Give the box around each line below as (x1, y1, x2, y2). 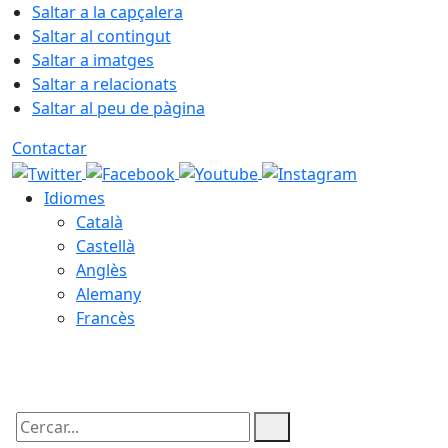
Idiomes (44, 186, 105, 209)
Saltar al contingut (32, 25, 171, 47)
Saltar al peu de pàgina (32, 97, 205, 119)
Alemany (76, 282, 141, 305)
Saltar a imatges (32, 49, 154, 71)
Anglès (76, 258, 127, 281)
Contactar (12, 137, 87, 159)
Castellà (76, 234, 135, 257)
